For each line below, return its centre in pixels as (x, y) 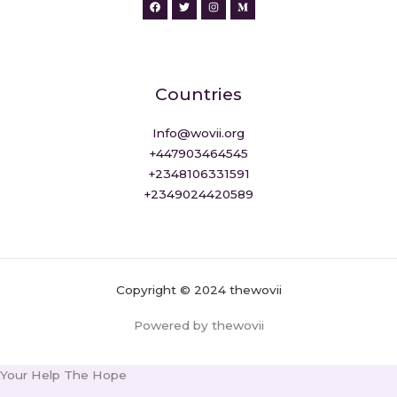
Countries (198, 94)
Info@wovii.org (198, 133)
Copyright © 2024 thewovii (198, 289)
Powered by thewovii (198, 325)
